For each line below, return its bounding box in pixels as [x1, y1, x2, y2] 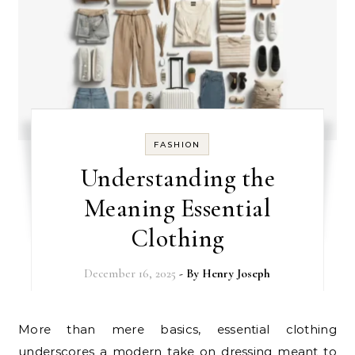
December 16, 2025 [84, 265, 177, 281]
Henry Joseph [202, 265, 271, 281]
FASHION [154, 139, 201, 150]
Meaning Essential [83, 192, 272, 223]
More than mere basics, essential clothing [18, 321, 31, 337]
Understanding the [79, 162, 276, 193]
